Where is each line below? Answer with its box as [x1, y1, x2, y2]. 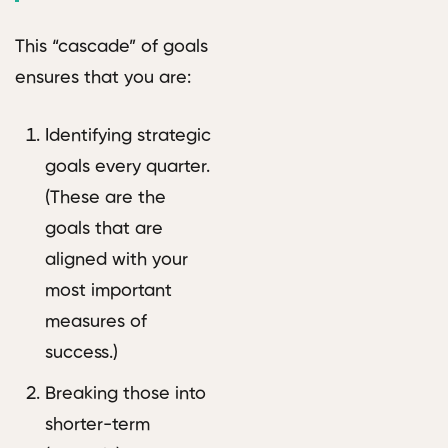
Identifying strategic [45, 127, 211, 146]
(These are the [45, 189, 166, 208]
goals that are [45, 220, 163, 239]
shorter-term [45, 416, 150, 435]
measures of [45, 313, 147, 332]
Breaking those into [45, 385, 206, 404]
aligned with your [45, 251, 188, 270]
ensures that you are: [15, 69, 191, 88]
